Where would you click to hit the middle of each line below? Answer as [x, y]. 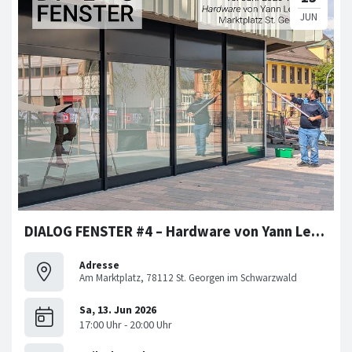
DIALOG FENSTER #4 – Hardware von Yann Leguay [318, 232]
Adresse [99, 265]
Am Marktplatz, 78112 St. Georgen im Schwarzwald [188, 277]
